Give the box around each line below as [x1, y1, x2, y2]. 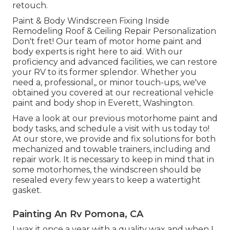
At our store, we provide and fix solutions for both [12, 134, 216, 144]
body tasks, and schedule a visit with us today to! [12, 124, 209, 134]
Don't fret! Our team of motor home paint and [12, 36, 202, 47]
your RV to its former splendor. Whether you [12, 67, 197, 78]
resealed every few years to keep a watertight [12, 175, 201, 185]
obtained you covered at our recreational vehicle [12, 88, 214, 98]
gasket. [12, 185, 42, 196]
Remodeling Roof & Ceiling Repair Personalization [12, 26, 216, 36]
